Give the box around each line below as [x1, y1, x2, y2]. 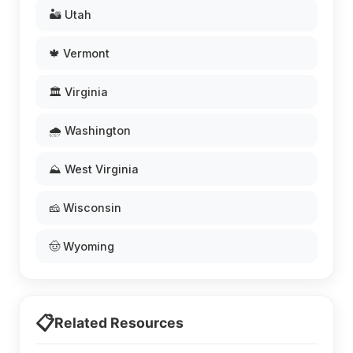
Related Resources [54, 314, 184, 332]
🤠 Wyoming [49, 240, 114, 254]
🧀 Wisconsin [49, 201, 121, 215]
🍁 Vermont [49, 46, 110, 61]
